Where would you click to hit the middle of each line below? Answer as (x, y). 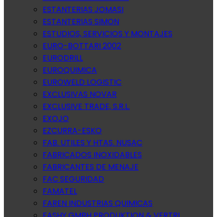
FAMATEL (60, 191)
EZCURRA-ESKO (72, 131)
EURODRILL (63, 58)
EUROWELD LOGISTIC (82, 82)
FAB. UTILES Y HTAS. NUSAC (93, 143)
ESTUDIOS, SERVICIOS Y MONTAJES (108, 34)
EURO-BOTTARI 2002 (82, 46)
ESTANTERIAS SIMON (81, 22)
